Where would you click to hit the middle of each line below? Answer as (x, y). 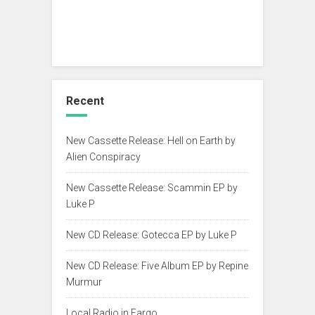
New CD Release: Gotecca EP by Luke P (152, 234)
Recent (85, 101)
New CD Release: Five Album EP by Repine (157, 265)
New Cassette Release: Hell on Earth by (151, 140)
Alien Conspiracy (103, 156)
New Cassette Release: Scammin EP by (152, 187)
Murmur (84, 282)
